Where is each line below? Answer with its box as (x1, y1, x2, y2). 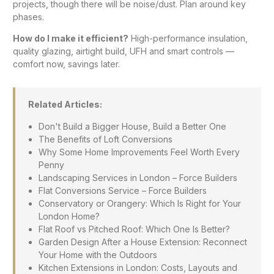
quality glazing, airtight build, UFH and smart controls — (13, 46, 234, 57)
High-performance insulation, (128, 33, 248, 44)
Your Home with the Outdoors (38, 249, 157, 260)
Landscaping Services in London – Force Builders (38, 172, 237, 183)
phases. (13, 11, 44, 22)
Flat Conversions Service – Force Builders (38, 185, 207, 196)
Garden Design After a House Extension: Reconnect (38, 236, 247, 247)
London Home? (38, 210, 100, 221)
